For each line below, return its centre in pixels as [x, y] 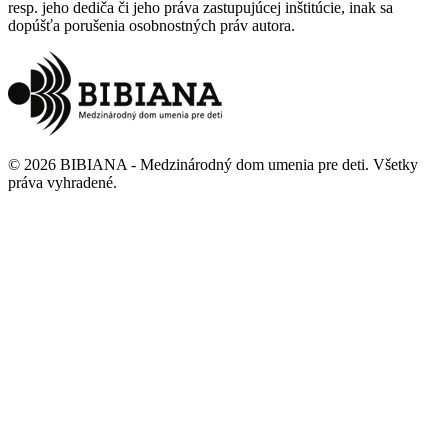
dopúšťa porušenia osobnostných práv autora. [151, 25]
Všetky [395, 164]
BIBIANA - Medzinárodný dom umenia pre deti [212, 164]
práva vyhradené [60, 182]
